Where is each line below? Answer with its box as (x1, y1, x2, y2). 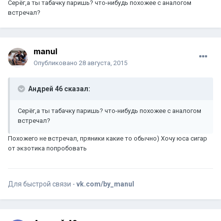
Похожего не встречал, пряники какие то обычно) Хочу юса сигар (8, 135, 207, 143)
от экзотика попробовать (8, 145, 87, 152)
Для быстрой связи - (8, 180, 76, 188)
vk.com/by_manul (76, 180, 134, 188)
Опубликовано (34, 59, 79, 67)
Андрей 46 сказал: (27, 85, 90, 93)
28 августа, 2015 (79, 59, 127, 67)
